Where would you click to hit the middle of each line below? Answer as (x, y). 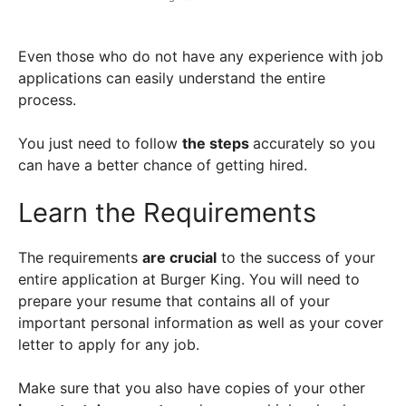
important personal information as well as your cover (201, 322)
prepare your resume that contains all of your (174, 300)
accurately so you (314, 143)
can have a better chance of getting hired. (163, 164)
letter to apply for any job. (111, 344)
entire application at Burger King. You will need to (189, 279)
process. (49, 99)
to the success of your (296, 257)
